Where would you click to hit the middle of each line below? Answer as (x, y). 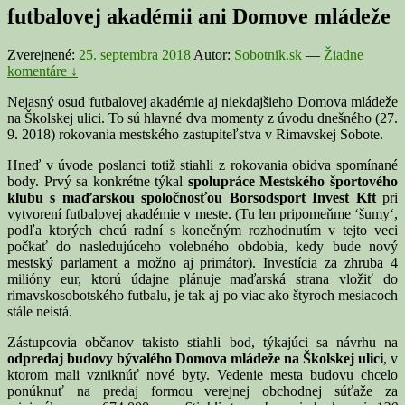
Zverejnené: (43, 54)
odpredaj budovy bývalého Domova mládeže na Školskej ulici (195, 358)
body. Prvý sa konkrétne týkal (98, 181)
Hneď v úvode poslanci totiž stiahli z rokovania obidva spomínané (202, 165)
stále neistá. (40, 311)
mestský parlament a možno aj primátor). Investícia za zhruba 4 (202, 262)
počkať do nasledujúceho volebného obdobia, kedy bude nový (202, 246)
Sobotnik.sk (268, 54)
